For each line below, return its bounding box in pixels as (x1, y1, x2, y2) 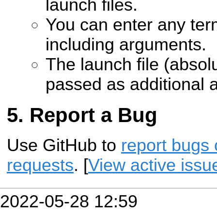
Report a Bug (30, 103, 157, 126)
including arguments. (46, 35, 206, 55)
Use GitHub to (7, 135, 121, 155)
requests (7, 155, 74, 175)
